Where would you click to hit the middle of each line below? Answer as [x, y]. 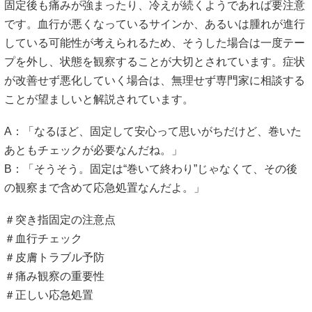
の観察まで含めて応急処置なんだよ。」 [104, 187]
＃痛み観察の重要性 [54, 276]
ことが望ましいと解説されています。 [99, 99]
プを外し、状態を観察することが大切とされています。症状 [155, 61]
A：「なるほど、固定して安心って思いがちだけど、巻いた [153, 131]
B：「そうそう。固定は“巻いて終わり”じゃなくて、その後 [151, 169]
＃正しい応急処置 [49, 295]
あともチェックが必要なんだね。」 [93, 150]
